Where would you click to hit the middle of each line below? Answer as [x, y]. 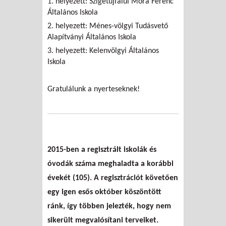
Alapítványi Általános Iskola [92, 38]
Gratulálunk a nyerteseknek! [94, 90]
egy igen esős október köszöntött [104, 192]
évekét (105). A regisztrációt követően [113, 178]
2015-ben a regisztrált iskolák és [102, 150]
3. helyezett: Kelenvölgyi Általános [103, 51]
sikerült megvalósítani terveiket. [103, 221]
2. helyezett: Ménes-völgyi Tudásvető [108, 26]
